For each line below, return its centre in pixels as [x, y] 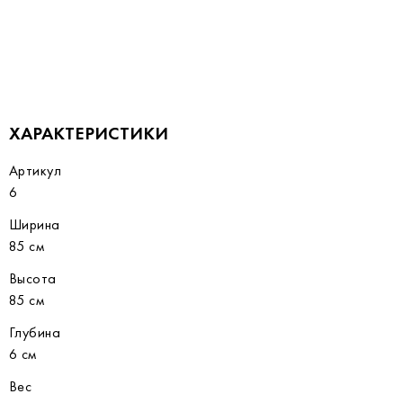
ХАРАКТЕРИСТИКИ [89, 133]
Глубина [35, 332]
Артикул [36, 170]
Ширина [35, 224]
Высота [33, 278]
